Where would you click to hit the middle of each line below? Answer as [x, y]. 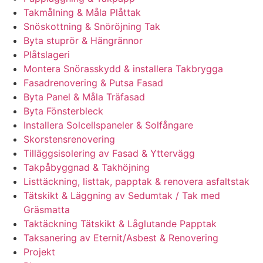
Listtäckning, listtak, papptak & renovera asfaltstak [136, 182]
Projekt [39, 252]
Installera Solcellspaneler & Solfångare [108, 125]
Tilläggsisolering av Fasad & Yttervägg [109, 154]
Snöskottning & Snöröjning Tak [92, 27]
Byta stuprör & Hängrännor [83, 41]
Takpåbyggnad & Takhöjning [87, 168]
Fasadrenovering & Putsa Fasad [93, 83]
